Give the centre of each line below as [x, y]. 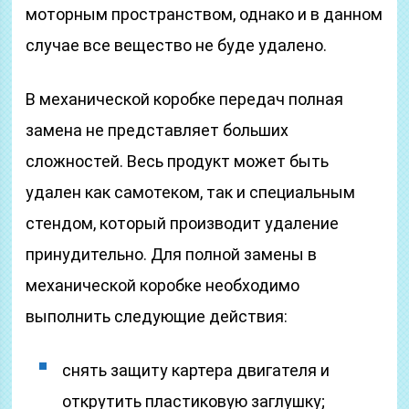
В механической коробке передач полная [185, 99]
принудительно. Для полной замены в [172, 254]
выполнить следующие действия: [157, 316]
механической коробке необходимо [163, 285]
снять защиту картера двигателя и [196, 370]
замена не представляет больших [157, 130]
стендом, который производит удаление [183, 223]
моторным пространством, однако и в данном [204, 14]
